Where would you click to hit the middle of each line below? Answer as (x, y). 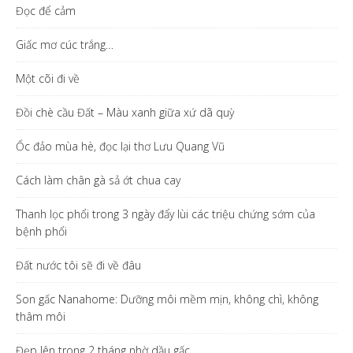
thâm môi (41, 316)
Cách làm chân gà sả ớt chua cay (98, 180)
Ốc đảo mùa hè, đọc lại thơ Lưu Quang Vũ (120, 146)
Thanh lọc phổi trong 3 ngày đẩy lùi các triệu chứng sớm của (165, 214)
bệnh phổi (41, 231)
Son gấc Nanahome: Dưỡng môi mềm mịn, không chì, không (167, 299)
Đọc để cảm (46, 10)
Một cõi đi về (48, 78)
